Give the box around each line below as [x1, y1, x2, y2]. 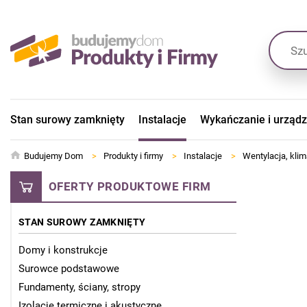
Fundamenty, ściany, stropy [19, 281, 140, 294]
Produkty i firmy [103, 151, 163, 162]
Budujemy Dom [24, 151, 83, 162]
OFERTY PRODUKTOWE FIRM [49, 180, 211, 194]
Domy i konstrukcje [19, 244, 108, 257]
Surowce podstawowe [19, 262, 119, 275]
